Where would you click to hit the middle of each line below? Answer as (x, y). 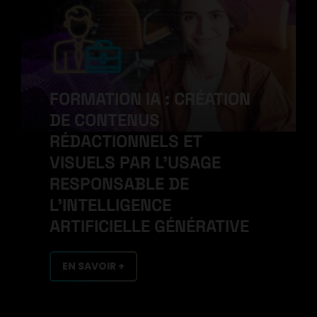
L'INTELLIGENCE (110, 204)
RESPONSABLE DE (119, 183)
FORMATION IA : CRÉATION (150, 98)
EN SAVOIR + (93, 266)
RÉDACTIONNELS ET (126, 141)
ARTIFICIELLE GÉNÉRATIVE (149, 226)
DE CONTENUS (105, 120)
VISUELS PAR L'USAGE (135, 162)
